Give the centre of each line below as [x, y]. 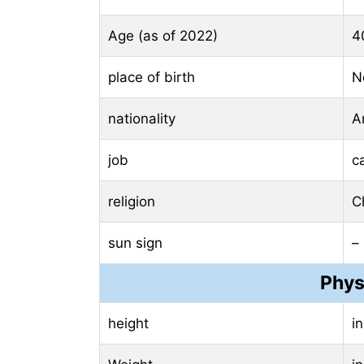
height [128, 324]
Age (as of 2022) [163, 36]
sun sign [135, 243]
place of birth [152, 78]
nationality [142, 119]
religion [132, 202]
